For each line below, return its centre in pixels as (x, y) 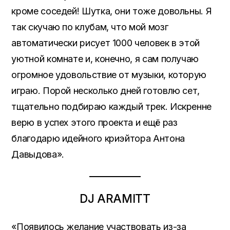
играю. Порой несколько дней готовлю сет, (106, 91)
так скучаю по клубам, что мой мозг (90, 27)
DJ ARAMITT (115, 198)
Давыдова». (38, 154)
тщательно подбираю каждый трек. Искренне (112, 107)
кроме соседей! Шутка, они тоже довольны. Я (112, 11)
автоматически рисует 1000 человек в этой (106, 43)
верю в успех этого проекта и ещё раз (94, 122)
